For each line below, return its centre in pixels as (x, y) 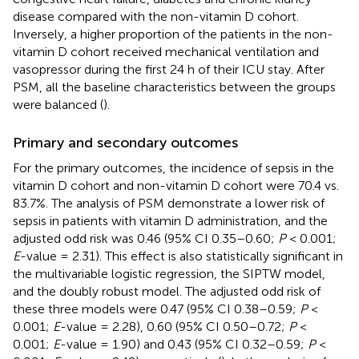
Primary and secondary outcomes (125, 142)
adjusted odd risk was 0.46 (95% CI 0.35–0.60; (145, 238)
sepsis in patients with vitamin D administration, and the (170, 220)
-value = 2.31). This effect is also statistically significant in (182, 256)
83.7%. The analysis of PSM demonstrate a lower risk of (169, 203)
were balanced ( (58, 104)
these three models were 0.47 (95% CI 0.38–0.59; (156, 309)
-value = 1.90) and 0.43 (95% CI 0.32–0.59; (184, 344)
